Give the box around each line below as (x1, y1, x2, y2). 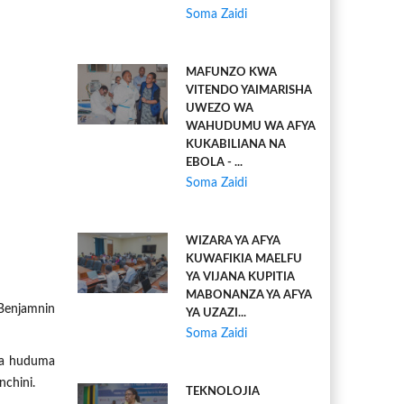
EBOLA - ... (186, 157, 243, 169)
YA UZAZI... (186, 308, 246, 319)
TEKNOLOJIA (186, 386, 260, 398)
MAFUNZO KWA (186, 67, 277, 78)
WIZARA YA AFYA (186, 235, 280, 247)
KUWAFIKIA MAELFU (186, 253, 302, 265)
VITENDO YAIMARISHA (186, 85, 312, 96)
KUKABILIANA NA (186, 139, 286, 151)
